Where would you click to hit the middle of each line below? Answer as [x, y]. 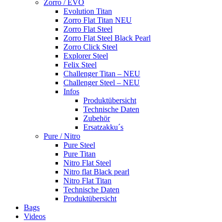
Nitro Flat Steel [87, 163]
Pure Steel [79, 145]
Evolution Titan [88, 11]
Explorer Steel [86, 55]
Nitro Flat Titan [87, 180]
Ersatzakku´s [103, 127]
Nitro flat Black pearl [96, 171]
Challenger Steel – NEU [102, 82]
